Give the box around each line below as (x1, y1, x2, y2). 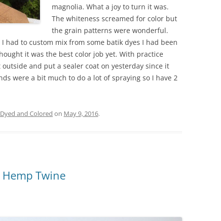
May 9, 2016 (64, 109, 98, 118)
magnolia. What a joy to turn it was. (52, 1, 169, 11)
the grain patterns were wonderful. (52, 25, 168, 35)
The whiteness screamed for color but (52, 13, 177, 23)
